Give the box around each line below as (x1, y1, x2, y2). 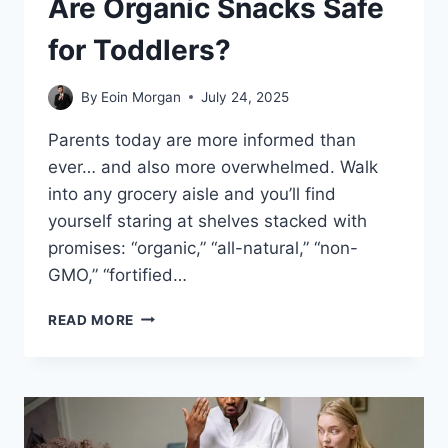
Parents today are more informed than (48, 129, 356, 150)
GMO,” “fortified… (48, 264, 187, 285)
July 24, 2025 (201, 88, 290, 105)
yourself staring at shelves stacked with (48, 210, 367, 231)
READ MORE (48, 311, 135, 328)
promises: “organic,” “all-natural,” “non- (48, 237, 358, 258)
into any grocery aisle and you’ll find (48, 183, 336, 204)
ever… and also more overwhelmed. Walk (48, 156, 378, 177)
